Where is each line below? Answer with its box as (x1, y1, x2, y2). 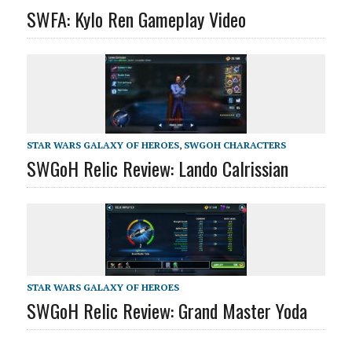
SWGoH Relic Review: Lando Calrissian (26, 154, 288, 183)
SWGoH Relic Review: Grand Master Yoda (26, 295, 307, 324)
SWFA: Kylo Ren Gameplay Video (26, 5, 246, 34)
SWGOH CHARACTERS (183, 139, 286, 152)
